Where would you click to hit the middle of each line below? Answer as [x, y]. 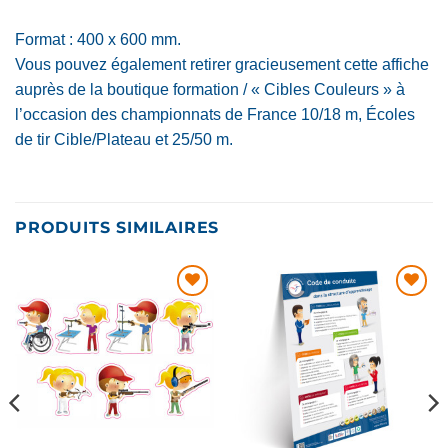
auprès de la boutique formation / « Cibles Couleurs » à [210, 89]
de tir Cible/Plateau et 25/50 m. [124, 139]
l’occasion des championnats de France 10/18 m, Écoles [215, 114]
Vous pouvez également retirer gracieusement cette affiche [222, 64]
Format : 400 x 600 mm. [98, 39]
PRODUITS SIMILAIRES [117, 228]
